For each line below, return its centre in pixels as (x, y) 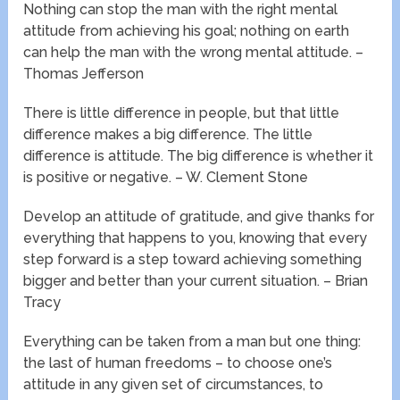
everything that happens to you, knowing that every (196, 238)
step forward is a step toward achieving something (193, 260)
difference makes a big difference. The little (168, 135)
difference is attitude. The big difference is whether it (199, 156)
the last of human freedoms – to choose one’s (178, 363)
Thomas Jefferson (84, 74)
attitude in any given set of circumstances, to (174, 385)
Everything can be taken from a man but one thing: (192, 342)
